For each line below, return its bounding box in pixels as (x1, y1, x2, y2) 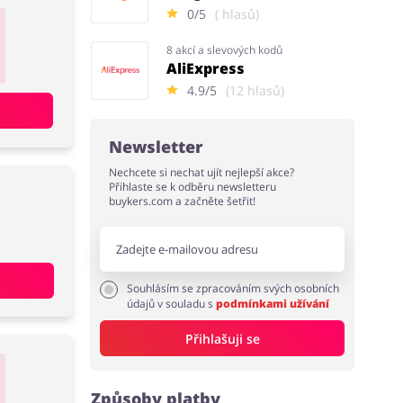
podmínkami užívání (216, 296, 330, 311)
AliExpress (166, 58, 246, 78)
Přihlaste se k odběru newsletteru (109, 179, 277, 194)
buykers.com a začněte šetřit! (109, 193, 256, 209)
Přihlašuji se (184, 329, 260, 347)
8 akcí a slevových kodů (166, 41, 283, 58)
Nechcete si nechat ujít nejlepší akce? (109, 165, 295, 180)
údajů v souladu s (127, 296, 217, 311)
